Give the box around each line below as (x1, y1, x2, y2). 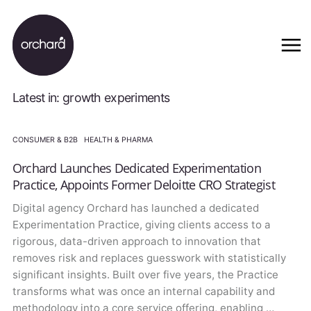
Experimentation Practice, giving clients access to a (12, 218, 271, 232)
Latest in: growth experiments (12, 90, 170, 105)
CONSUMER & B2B (12, 135, 78, 145)
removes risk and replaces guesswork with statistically (12, 251, 286, 265)
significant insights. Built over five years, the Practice (12, 268, 278, 282)
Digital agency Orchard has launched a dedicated (12, 201, 259, 215)
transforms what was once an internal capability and (12, 285, 275, 299)
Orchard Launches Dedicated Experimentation (12, 159, 261, 176)
